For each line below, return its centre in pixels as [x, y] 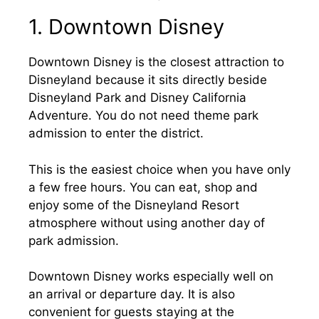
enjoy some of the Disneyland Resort [134, 205]
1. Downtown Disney [126, 27]
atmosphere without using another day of [147, 223]
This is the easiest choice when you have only [159, 169]
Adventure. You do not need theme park [143, 115]
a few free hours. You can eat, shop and [143, 187]
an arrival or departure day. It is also [132, 294]
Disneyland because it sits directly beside [148, 80]
